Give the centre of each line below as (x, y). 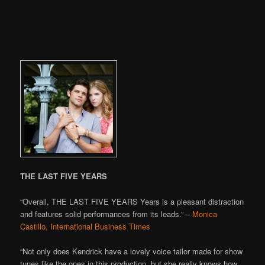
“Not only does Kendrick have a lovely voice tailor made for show (132, 251)
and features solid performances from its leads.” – (106, 214)
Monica (205, 214)
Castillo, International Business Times (85, 226)
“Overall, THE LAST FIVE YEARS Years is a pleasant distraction (132, 201)
